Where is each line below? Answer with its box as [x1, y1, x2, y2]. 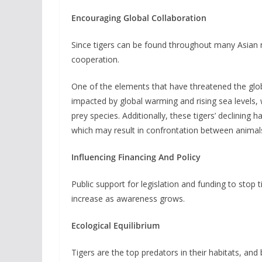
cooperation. [71, 54, 119, 65]
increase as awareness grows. [71, 193, 185, 204]
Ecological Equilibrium [71, 220, 160, 231]
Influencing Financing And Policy [71, 151, 201, 163]
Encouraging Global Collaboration [71, 12, 206, 23]
